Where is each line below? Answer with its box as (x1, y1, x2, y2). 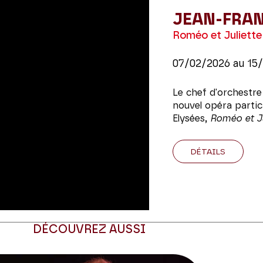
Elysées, (172, 114, 210, 123)
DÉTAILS (190, 148, 225, 156)
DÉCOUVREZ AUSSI (33, 224, 146, 236)
